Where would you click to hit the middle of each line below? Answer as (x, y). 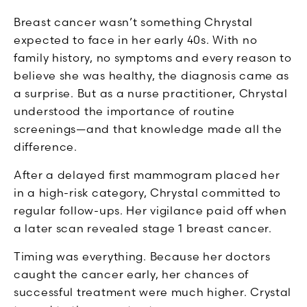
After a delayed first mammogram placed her (147, 174)
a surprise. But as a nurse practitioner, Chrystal (151, 93)
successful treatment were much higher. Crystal (153, 292)
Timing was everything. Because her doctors (142, 256)
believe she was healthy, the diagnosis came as (152, 75)
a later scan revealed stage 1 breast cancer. (143, 228)
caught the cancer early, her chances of (132, 274)
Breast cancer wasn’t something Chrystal (134, 22)
